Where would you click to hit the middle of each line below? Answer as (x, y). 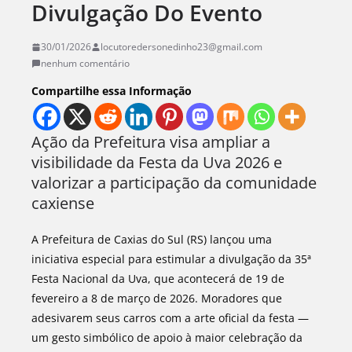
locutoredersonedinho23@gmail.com (181, 47)
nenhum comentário (85, 63)
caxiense (63, 203)
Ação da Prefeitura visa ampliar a (151, 142)
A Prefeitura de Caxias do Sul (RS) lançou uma (152, 239)
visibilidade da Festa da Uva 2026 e (157, 162)
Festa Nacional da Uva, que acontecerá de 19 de (158, 279)
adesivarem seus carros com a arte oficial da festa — (170, 318)
